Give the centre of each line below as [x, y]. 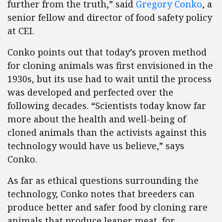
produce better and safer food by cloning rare [108, 207]
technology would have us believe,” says [96, 146]
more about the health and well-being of [97, 119]
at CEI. [21, 31]
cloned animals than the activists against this [107, 132]
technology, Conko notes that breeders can [101, 194]
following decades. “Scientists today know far [107, 106]
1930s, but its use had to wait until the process [110, 79]
